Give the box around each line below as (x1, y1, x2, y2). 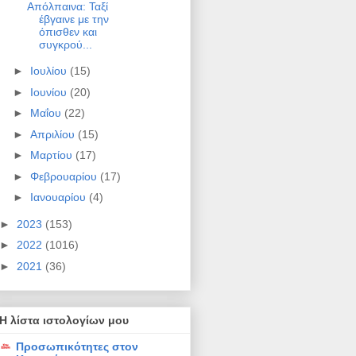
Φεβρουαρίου (29, 169, 100, 183)
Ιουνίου (29, 85, 70, 99)
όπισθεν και (38, 25, 97, 38)
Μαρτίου (29, 149, 75, 162)
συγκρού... (38, 37, 92, 51)
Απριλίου (29, 127, 78, 141)
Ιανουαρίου (29, 191, 89, 204)
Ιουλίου (29, 64, 70, 78)
